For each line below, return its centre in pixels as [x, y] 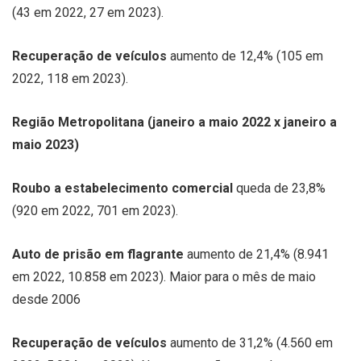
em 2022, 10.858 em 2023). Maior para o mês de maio [164, 276]
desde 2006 [46, 299]
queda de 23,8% [281, 188]
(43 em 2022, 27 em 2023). [88, 12]
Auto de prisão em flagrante [100, 254]
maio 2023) [46, 144]
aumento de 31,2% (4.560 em [251, 342]
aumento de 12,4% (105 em [247, 56]
